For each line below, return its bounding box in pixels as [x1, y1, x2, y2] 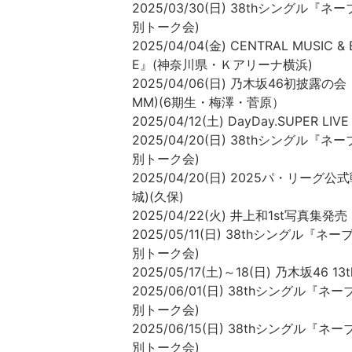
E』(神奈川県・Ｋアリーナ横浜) [132, 57, 313, 73]
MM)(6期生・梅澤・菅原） [132, 94, 284, 111]
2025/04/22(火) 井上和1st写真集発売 [132, 207, 347, 224]
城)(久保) [132, 189, 184, 205]
